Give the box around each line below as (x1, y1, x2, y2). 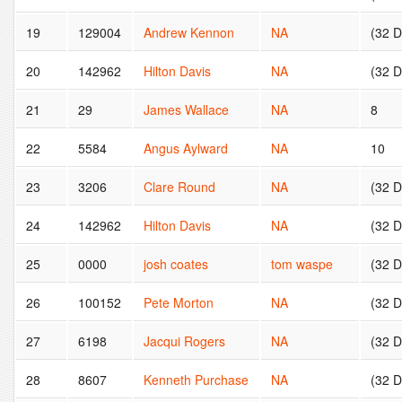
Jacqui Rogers (144, 331, 226, 350)
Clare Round (144, 177, 216, 196)
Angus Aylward (144, 138, 229, 157)
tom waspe (271, 254, 334, 273)
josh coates (144, 254, 209, 273)
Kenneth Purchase (144, 370, 249, 389)
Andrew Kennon (144, 22, 235, 41)
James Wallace (144, 100, 230, 118)
